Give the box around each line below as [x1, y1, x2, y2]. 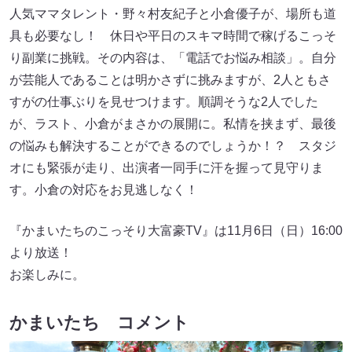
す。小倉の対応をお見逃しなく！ [9, 183, 198, 197]
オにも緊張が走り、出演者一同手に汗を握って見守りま [9, 161, 324, 175]
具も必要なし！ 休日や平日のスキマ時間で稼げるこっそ [9, 29, 336, 43]
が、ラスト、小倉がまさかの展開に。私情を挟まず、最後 [9, 117, 336, 131]
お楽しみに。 [9, 268, 85, 282]
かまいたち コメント [9, 313, 189, 333]
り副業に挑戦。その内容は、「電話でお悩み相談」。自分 [9, 51, 336, 65]
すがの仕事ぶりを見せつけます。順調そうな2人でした [9, 95, 318, 109]
